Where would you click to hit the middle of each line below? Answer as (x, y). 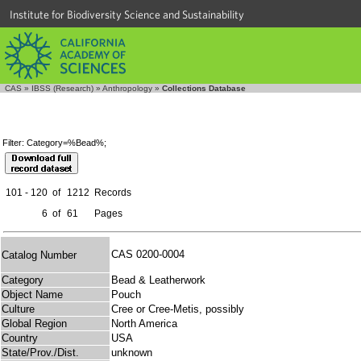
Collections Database (204, 88)
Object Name (32, 295)
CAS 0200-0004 (151, 255)
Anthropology (127, 88)
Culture (18, 309)
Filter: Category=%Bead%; (54, 143)
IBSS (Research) (62, 88)
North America (144, 324)
